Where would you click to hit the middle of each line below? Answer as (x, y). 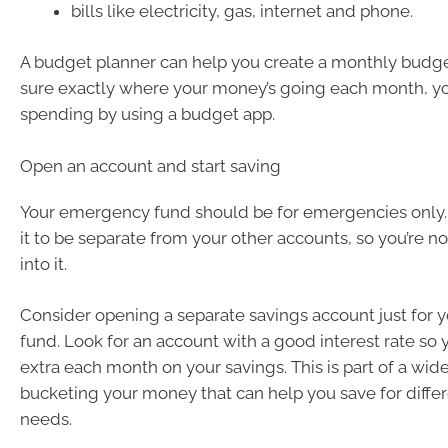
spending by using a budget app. (147, 114)
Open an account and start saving (150, 165)
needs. (46, 419)
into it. (43, 263)
